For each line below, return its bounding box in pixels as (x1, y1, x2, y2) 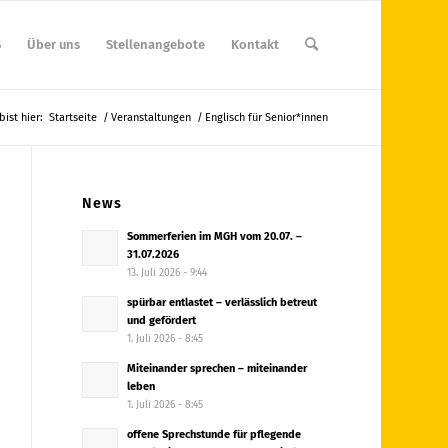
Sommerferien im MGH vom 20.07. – (127, 230, 303, 243)
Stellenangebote (105, 37, 205, 52)
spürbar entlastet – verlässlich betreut (127, 296, 318, 309)
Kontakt (230, 37, 279, 52)
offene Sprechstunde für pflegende (127, 428, 302, 441)
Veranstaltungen (110, 111, 191, 124)
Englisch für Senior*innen (204, 111, 328, 124)
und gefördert (127, 314, 197, 327)
